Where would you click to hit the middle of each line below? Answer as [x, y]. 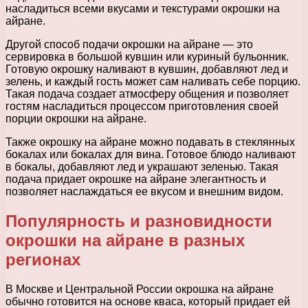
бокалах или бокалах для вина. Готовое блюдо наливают [151, 154]
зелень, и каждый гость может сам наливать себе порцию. [153, 81]
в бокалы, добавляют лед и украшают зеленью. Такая [142, 166]
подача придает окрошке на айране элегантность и [136, 179]
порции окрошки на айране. [76, 118]
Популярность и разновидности [139, 221]
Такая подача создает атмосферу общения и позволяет [147, 93]
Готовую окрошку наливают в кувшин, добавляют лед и [147, 69]
